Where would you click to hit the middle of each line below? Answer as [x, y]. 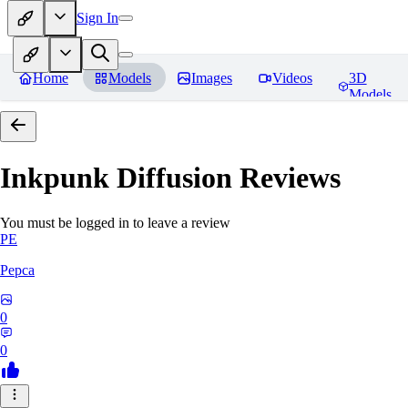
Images [212, 78]
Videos [292, 78]
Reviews [286, 178]
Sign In [97, 17]
